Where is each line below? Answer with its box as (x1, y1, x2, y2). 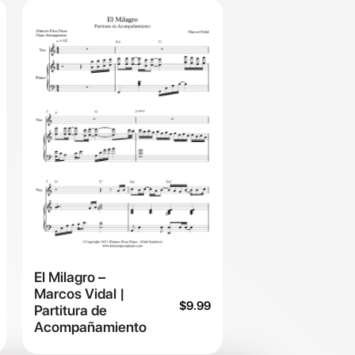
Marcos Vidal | (34, 285, 124, 303)
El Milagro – (34, 269, 105, 286)
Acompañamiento (34, 319, 147, 336)
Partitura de (34, 302, 107, 319)
